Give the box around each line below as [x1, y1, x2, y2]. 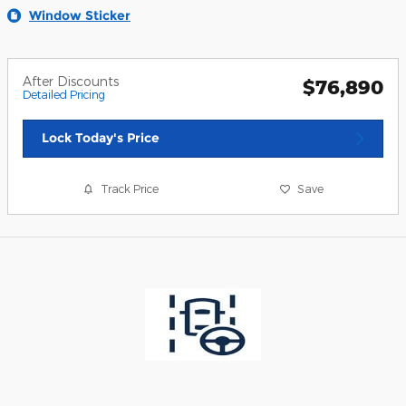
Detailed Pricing [23, 88, 105, 101]
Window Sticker [29, 7, 130, 24]
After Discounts [23, 73, 119, 90]
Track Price [101, 182, 159, 196]
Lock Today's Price [42, 130, 159, 147]
